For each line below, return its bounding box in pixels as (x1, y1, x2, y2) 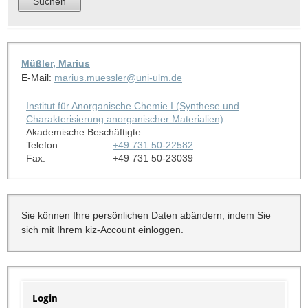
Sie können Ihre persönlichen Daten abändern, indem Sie (21, 209, 271, 221)
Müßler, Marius (21, 57, 90, 69)
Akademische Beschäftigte (25, 126, 141, 137)
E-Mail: (21, 71, 54, 83)
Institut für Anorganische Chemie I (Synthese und (25, 100, 239, 111)
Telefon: (25, 139, 60, 151)
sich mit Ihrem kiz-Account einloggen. (21, 223, 184, 235)
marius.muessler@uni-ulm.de (54, 71, 182, 83)
